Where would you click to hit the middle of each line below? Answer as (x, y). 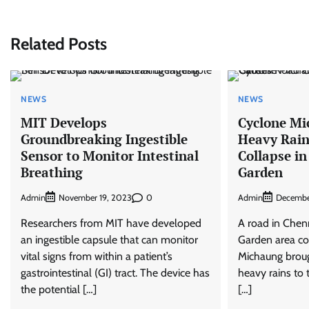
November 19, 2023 (95, 198)
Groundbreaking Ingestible (104, 139)
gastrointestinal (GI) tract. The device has (115, 273)
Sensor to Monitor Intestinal (110, 155)
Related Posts (59, 43)
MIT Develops (64, 122)
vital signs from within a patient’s (97, 257)
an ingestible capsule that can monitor (109, 240)
